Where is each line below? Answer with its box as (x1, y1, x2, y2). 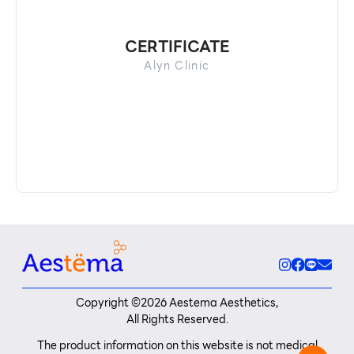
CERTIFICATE (125, 33, 229, 59)
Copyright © (76, 294, 141, 311)
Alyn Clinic (144, 56, 210, 74)
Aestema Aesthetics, (167, 294, 278, 311)
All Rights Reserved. (126, 311, 228, 328)
